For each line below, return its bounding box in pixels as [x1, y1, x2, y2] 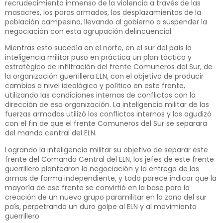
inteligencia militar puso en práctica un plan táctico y [5, 52, 192, 63]
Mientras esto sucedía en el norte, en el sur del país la [5, 43, 192, 53]
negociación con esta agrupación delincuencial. [5, 26, 173, 36]
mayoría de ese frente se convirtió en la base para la [5, 182, 190, 193]
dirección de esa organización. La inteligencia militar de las [5, 100, 209, 110]
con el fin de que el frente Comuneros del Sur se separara [5, 118, 207, 129]
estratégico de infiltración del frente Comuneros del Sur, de [5, 62, 213, 72]
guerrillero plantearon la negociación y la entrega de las [5, 163, 199, 174]
